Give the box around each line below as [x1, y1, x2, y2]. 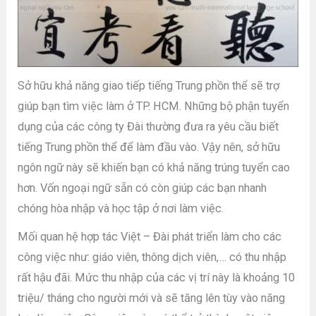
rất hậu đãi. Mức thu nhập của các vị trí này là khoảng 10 [18, 271, 296, 285]
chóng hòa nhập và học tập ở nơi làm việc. [18, 201, 224, 215]
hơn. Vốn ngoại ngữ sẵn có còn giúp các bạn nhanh [18, 181, 267, 195]
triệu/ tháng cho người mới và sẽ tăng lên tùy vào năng [18, 291, 286, 305]
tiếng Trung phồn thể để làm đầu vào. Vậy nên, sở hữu [18, 140, 281, 154]
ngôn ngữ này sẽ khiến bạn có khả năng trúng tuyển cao [18, 160, 291, 174]
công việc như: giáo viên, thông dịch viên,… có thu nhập [18, 250, 287, 265]
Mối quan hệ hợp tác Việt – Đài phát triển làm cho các [18, 230, 282, 244]
